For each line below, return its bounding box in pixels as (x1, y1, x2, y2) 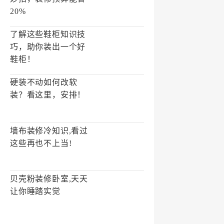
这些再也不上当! (10, 138, 72, 147)
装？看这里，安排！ (10, 90, 86, 99)
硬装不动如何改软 (10, 78, 77, 87)
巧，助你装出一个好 (10, 42, 86, 51)
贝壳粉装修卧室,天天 (10, 174, 88, 183)
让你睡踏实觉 (10, 186, 60, 195)
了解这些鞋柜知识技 (10, 30, 86, 39)
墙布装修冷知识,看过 (10, 126, 88, 135)
